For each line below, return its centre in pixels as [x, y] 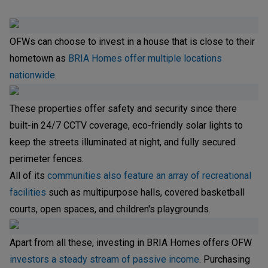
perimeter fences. [47, 159]
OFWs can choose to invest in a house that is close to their [132, 41]
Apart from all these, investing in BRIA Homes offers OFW [131, 242]
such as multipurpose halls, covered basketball [145, 192]
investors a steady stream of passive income [104, 259]
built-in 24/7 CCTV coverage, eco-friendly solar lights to [126, 125]
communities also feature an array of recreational [149, 175]
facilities [28, 192]
